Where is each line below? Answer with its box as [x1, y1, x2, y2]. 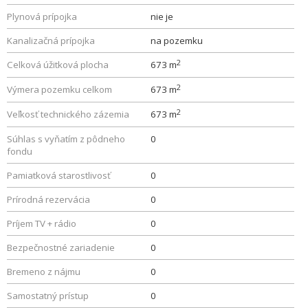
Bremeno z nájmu [7, 265, 80, 278]
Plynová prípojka [7, 10, 77, 23]
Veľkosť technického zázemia [7, 108, 129, 120]
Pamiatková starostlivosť [7, 169, 111, 181]
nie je [151, 10, 173, 23]
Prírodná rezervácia [7, 193, 90, 206]
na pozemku [151, 34, 203, 47]
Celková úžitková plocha [7, 58, 109, 71]
